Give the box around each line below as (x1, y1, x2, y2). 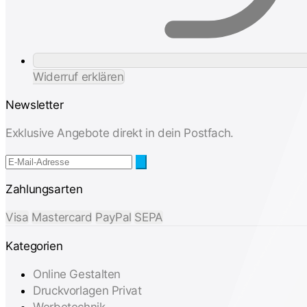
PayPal (95, 210, 132, 224)
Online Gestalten (33, 267, 121, 281)
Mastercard (32, 210, 93, 224)
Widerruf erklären (33, 69, 124, 84)
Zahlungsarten (5, 182, 83, 196)
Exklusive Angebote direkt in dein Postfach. (5, 125, 234, 140)
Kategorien (5, 238, 63, 253)
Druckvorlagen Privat (33, 283, 142, 297)
